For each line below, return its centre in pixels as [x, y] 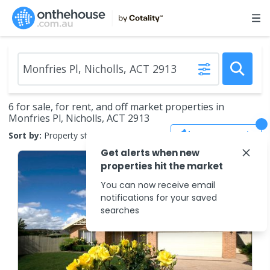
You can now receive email [158, 185]
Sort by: [25, 135]
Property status [74, 135]
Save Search [225, 135]
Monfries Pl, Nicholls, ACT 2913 [79, 118]
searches [120, 210]
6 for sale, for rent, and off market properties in [116, 107]
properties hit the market [162, 166]
